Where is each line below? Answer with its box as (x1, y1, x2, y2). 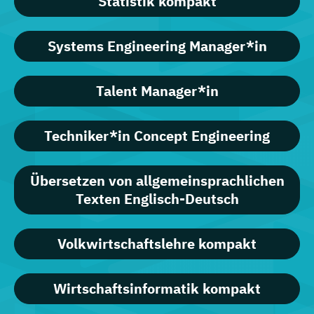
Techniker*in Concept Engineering (44, 126, 270, 146)
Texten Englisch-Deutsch (75, 189, 239, 209)
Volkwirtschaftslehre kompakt (57, 234, 257, 254)
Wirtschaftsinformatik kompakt (53, 279, 261, 299)
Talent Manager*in (95, 81, 219, 101)
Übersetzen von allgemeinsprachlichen (29, 171, 285, 191)
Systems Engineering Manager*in (47, 36, 267, 56)
